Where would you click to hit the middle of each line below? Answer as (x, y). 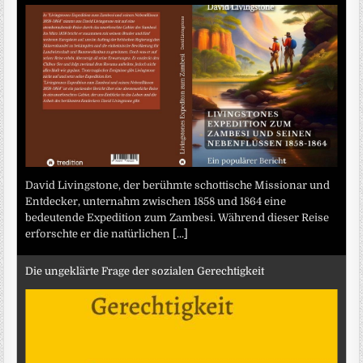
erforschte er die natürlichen (99, 233)
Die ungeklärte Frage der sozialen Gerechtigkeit (145, 271)
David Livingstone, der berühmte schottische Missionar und (178, 185)
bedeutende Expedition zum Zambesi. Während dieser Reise (177, 217)
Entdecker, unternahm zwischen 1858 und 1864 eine (156, 201)
